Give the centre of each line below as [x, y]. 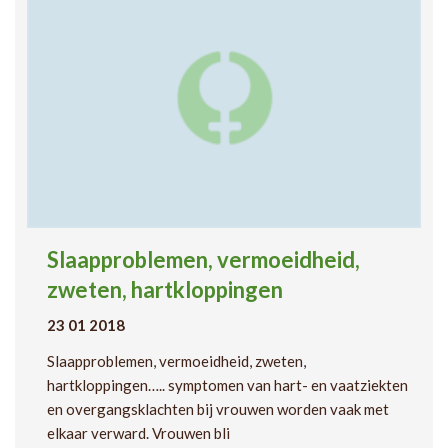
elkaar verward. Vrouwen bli [138, 433]
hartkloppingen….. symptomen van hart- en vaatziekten [227, 385]
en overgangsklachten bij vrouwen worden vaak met [218, 409]
